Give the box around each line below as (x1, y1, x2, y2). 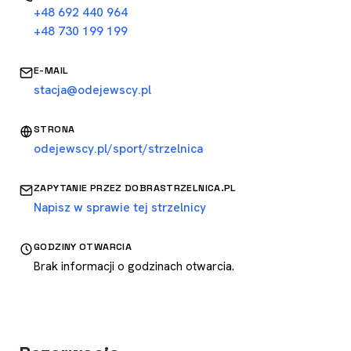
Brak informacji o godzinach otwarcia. (34, 258, 234, 274)
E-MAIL (34, 64, 69, 77)
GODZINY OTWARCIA (34, 241, 132, 253)
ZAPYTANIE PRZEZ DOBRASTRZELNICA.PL (34, 182, 237, 194)
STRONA (34, 123, 75, 136)
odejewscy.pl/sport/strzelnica (34, 140, 203, 157)
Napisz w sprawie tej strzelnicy (34, 199, 206, 215)
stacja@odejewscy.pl (34, 81, 151, 98)
